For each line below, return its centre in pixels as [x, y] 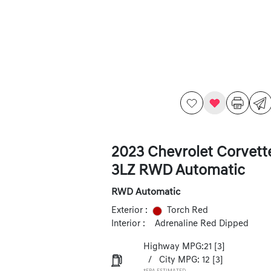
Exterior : [129, 211]
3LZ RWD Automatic [178, 171]
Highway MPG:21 [177, 247]
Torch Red [187, 211]
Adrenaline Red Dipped [201, 224]
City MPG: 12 [184, 260]
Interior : [128, 224]
